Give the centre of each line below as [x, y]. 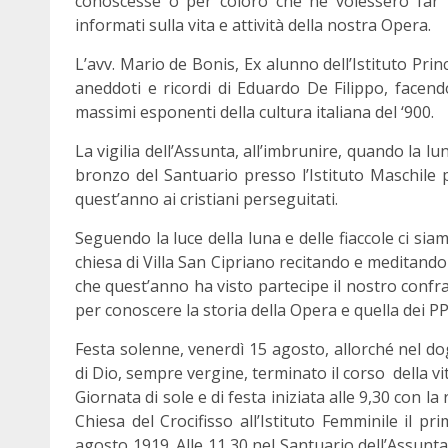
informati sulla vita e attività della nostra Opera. [253, 25]
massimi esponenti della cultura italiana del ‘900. [254, 112]
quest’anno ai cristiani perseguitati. [206, 199]
